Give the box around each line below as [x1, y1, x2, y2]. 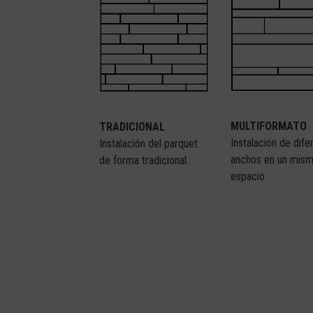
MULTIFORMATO [231, 119, 307, 133]
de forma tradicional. [99, 154, 189, 168]
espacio [231, 170, 265, 184]
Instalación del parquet [99, 137, 198, 151]
